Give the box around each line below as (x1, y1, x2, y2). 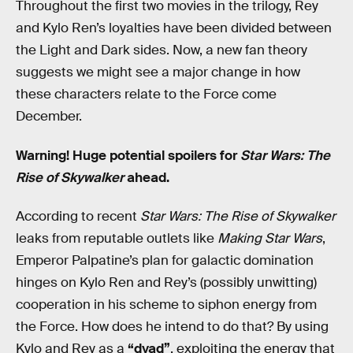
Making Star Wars (217, 230, 322, 247)
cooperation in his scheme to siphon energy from (16, 296, 317, 314)
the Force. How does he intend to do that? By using (16, 318, 329, 336)
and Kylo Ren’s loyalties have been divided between (16, 20, 332, 36)
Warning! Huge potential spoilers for (16, 147, 240, 164)
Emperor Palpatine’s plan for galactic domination (16, 252, 314, 269)
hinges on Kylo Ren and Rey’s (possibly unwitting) (16, 274, 317, 292)
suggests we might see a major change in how (16, 64, 300, 80)
